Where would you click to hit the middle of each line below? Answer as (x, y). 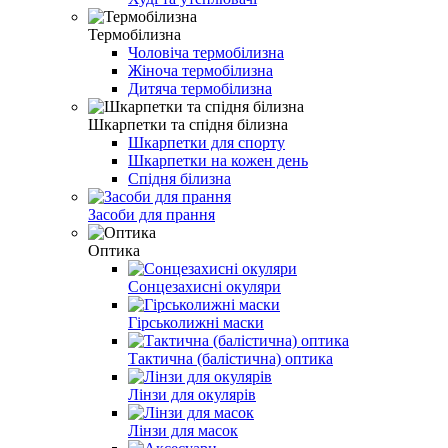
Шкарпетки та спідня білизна (188, 124)
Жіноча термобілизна (200, 70)
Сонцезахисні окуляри (204, 286)
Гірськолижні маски (196, 322)
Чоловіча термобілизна (206, 52)
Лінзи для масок (183, 430)
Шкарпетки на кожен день (218, 160)
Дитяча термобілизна (200, 88)
